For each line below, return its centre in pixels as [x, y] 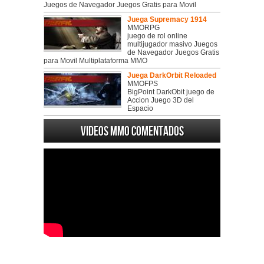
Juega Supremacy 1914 [167, 19]
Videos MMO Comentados [132, 132]
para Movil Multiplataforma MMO [95, 61]
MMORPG [143, 28]
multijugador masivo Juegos [172, 44]
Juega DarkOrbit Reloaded [172, 75]
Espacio [140, 108]
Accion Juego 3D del [161, 100]
